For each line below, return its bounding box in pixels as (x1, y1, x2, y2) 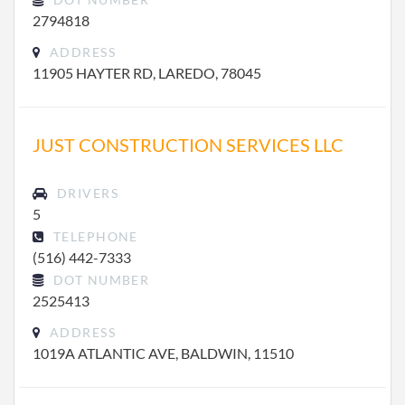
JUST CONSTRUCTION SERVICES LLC (33, 134, 344, 155)
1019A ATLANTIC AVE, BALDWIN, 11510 (33, 344, 294, 362)
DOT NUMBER (49, 272, 150, 287)
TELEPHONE (49, 229, 138, 244)
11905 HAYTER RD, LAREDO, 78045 (33, 64, 261, 81)
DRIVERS (52, 185, 118, 201)
